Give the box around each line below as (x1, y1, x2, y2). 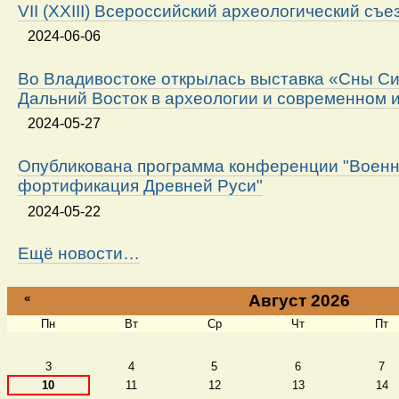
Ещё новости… (18, 244, 141, 264)
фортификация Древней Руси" (18, 176, 264, 196)
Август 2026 (248, 291, 350, 311)
